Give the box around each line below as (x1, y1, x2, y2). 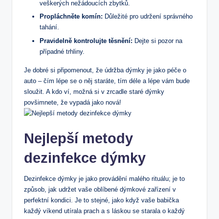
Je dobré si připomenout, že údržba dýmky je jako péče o (24, 66, 186, 74)
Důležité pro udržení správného (103, 13, 193, 21)
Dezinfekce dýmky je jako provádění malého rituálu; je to (24, 175, 185, 182)
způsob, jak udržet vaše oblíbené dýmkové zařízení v (24, 185, 176, 193)
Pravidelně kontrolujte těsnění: (40, 37, 132, 44)
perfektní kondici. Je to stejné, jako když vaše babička (24, 196, 179, 204)
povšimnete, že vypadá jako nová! (24, 98, 121, 106)
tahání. (40, 23, 59, 31)
